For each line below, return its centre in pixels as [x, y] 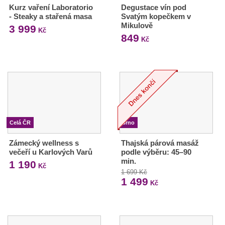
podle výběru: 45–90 [156, 152]
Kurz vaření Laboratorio [51, 8]
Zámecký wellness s [44, 143]
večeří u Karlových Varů [51, 152]
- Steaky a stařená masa [50, 17]
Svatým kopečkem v [156, 17]
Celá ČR [20, 123]
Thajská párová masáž [160, 143]
